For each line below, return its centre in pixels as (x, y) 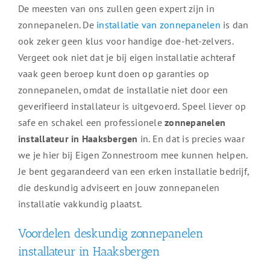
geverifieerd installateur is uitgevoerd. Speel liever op (132, 106)
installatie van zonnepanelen (159, 25)
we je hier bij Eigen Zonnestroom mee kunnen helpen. (133, 155)
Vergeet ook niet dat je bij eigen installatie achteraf (126, 58)
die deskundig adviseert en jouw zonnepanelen (119, 188)
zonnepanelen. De (57, 25)
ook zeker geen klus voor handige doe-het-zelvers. (125, 41)
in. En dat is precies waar (191, 139)
